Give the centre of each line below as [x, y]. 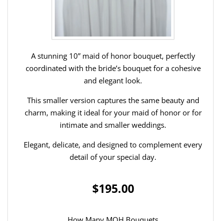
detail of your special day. [113, 157]
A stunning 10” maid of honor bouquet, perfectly [113, 56]
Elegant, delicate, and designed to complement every [113, 145]
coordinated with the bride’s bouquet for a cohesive [113, 68]
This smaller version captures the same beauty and [113, 100]
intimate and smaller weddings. [113, 125]
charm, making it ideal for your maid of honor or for [113, 113]
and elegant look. [113, 81]
